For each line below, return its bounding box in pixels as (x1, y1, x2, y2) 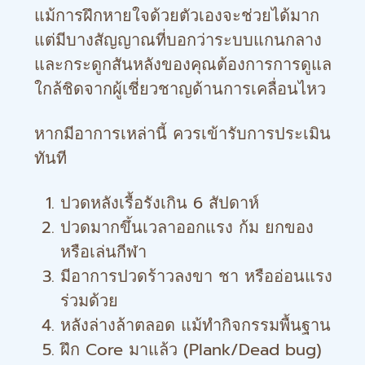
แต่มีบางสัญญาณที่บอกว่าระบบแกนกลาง (34, 28, 322, 52)
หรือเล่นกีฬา (60, 240, 147, 264)
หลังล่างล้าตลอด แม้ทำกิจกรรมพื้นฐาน (60, 313, 331, 337)
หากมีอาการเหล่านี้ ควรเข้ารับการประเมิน (34, 121, 331, 146)
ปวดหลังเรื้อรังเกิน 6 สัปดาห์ (60, 191, 259, 215)
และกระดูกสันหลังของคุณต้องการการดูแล (34, 52, 332, 77)
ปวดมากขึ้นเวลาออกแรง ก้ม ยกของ (60, 215, 314, 240)
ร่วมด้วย (60, 288, 118, 313)
